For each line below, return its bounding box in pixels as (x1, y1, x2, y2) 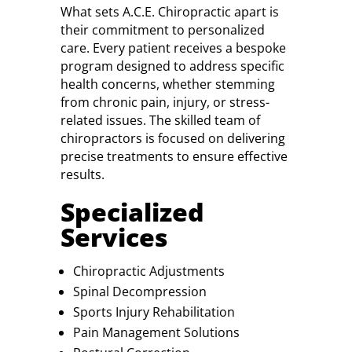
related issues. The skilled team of (60, 112, 260, 129)
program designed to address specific (60, 57, 284, 75)
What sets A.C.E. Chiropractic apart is (60, 3, 279, 20)
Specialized (60, 195, 204, 229)
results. (60, 166, 104, 183)
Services (60, 220, 168, 254)
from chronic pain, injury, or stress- (60, 93, 269, 111)
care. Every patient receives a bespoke (60, 39, 286, 57)
